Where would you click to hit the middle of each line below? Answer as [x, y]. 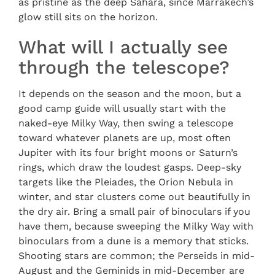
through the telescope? [124, 67]
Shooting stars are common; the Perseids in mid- [137, 255]
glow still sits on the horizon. [88, 17]
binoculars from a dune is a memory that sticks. [134, 241]
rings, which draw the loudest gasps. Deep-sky [130, 167]
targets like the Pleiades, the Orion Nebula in [126, 182]
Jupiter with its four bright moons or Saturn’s [128, 152]
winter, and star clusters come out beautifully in [134, 196]
